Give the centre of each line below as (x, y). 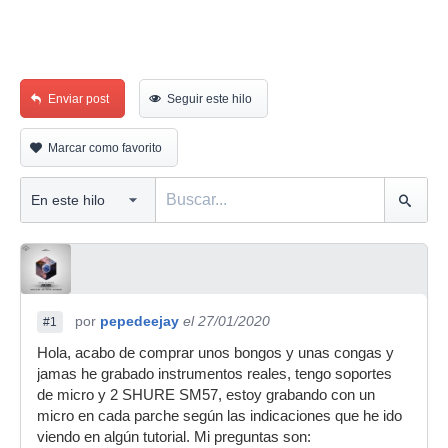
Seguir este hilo (209, 99)
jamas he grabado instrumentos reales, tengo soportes (214, 374)
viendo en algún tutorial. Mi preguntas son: (174, 437)
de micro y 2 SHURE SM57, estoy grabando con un (206, 395)
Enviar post (78, 99)
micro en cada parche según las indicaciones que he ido (219, 416)
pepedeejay (139, 321)
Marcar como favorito (105, 148)
